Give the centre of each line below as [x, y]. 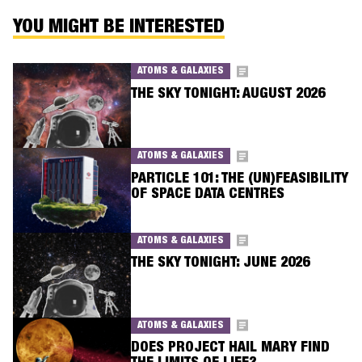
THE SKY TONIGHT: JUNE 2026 [220, 264]
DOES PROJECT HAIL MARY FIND [230, 349]
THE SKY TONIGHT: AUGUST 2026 [227, 94]
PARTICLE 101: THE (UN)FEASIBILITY [239, 179]
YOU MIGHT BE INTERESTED [119, 29]
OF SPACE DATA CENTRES [207, 194]
